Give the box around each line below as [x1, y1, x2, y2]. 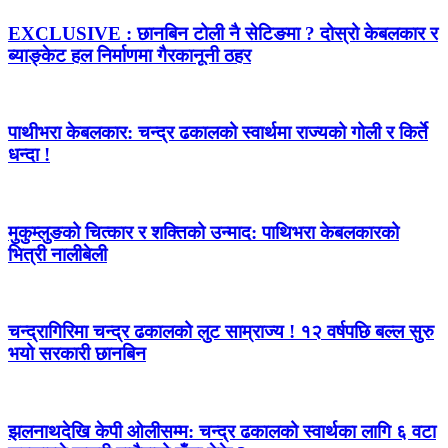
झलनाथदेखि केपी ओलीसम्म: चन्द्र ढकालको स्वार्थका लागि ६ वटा [8, 420, 436, 442]
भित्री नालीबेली [8, 243, 107, 265]
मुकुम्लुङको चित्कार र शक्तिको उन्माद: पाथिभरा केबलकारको [8, 221, 399, 243]
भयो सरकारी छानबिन [8, 343, 146, 365]
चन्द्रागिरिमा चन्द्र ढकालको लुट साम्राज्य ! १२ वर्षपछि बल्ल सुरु [8, 321, 434, 343]
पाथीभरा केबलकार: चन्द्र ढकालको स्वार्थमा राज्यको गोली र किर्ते [8, 122, 428, 144]
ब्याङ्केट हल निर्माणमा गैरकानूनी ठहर [8, 45, 251, 66]
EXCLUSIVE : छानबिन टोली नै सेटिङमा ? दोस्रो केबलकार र [8, 23, 438, 44]
